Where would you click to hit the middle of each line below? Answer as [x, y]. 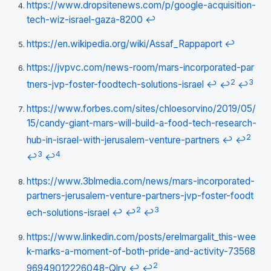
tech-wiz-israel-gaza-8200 [85, 20]
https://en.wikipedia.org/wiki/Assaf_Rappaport [124, 44]
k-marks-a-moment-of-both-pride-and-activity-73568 [141, 251]
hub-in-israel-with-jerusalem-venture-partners [123, 140]
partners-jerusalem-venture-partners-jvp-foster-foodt [140, 195]
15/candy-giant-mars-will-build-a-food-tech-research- [142, 123]
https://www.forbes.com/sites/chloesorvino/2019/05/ [141, 109]
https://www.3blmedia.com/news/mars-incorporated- [141, 181]
